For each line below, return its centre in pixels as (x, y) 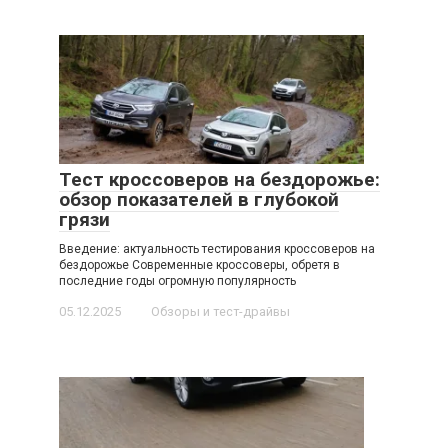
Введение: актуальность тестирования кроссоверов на (217, 249)
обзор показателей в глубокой (199, 200)
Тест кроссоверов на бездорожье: (219, 180)
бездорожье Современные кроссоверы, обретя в (199, 265)
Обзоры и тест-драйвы (220, 312)
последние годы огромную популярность (177, 281)
